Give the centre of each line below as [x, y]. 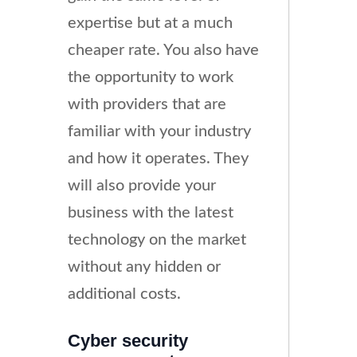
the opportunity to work [150, 78]
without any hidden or [144, 267]
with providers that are [147, 105]
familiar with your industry [159, 132]
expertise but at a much [150, 24]
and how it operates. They [158, 159]
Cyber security [127, 341]
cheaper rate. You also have [163, 51]
